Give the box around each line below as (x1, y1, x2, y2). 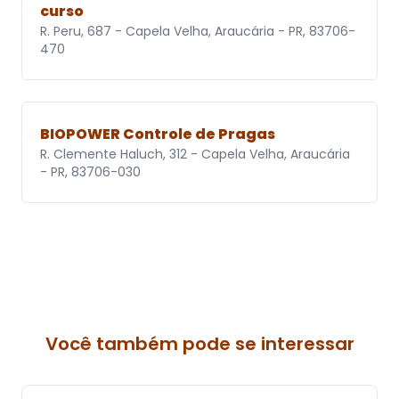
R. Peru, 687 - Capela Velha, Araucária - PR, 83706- (40, 22, 355, 41)
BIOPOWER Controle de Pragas (40, 124, 275, 145)
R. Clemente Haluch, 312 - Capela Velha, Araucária (40, 145, 350, 164)
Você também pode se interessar (45, 331, 354, 357)
